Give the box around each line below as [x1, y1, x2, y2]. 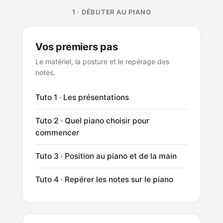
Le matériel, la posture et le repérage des [35, 57, 169, 66]
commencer [35, 127, 79, 137]
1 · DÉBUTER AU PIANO [72, 7, 151, 16]
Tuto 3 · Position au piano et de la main [35, 151, 177, 161]
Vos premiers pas [35, 40, 118, 53]
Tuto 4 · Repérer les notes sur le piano [35, 174, 173, 184]
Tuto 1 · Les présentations [35, 92, 129, 102]
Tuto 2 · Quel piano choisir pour [35, 115, 149, 125]
